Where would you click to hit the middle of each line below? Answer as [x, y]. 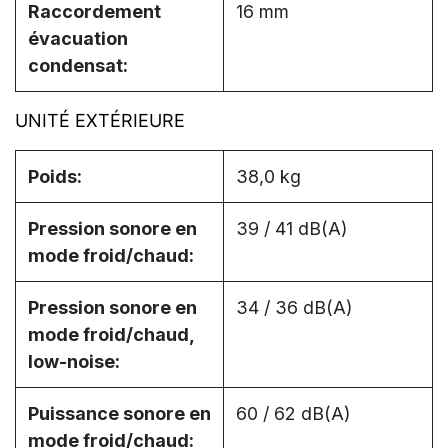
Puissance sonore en [119, 414]
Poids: [55, 177]
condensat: [78, 66]
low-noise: [74, 362]
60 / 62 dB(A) [293, 414]
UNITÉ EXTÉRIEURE [100, 121]
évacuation [78, 39]
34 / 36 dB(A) [294, 308]
